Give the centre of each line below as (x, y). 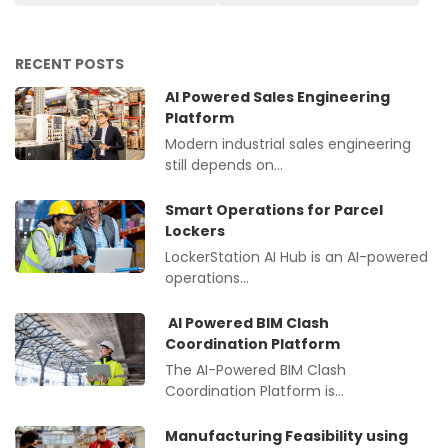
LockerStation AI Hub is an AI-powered (296, 257)
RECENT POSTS (69, 64)
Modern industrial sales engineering (288, 144)
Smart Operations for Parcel (274, 210)
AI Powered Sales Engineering (277, 97)
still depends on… (224, 165)
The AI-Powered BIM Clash (255, 370)
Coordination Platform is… (254, 391)
